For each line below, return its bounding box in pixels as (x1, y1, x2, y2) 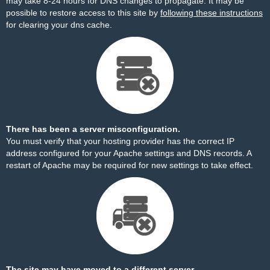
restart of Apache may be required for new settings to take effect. (6, 160, 253, 170)
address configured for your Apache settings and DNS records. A (6, 148, 251, 158)
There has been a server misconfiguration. (6, 124, 180, 134)
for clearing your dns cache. (6, 20, 112, 30)
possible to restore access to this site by (6, 8, 160, 17)
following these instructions (160, 8, 263, 17)
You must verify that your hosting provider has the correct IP (6, 136, 234, 146)
